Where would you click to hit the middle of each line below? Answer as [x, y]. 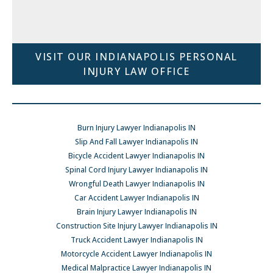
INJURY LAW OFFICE [136, 71]
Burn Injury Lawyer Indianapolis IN [136, 128]
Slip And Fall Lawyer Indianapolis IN [136, 142]
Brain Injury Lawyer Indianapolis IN [136, 212]
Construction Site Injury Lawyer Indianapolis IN [136, 226]
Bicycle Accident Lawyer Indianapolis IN [136, 156]
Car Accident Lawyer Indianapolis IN [136, 198]
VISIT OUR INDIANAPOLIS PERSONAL [136, 57]
